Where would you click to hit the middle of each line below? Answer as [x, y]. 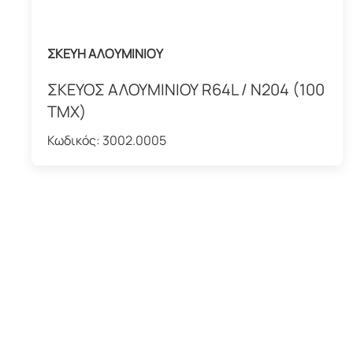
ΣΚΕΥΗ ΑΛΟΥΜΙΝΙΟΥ [105, 54]
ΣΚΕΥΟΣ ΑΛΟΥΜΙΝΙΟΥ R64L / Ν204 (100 [186, 90]
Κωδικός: [75, 141]
